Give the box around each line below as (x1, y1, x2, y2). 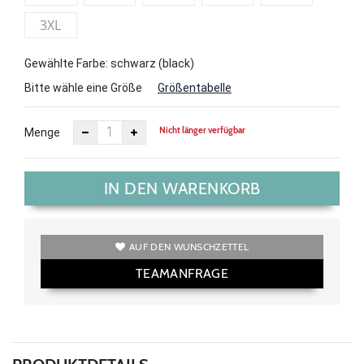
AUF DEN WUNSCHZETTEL (129, 240, 249, 253)
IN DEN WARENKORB (103, 178, 261, 198)
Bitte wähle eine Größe (24, 80, 142, 94)
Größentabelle (158, 80, 232, 94)
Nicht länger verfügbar (159, 124, 245, 136)
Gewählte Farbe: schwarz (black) (24, 56, 194, 70)
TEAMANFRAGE (135, 265, 229, 281)
